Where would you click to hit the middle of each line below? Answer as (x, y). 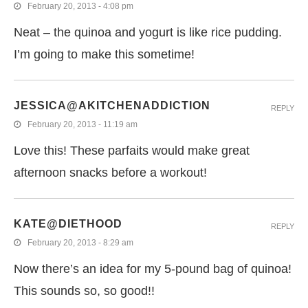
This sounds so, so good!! (84, 290)
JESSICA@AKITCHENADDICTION (112, 105)
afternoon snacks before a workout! (110, 172)
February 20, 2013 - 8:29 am (80, 242)
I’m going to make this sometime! (104, 54)
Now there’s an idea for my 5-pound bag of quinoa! (153, 268)
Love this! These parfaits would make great (132, 150)
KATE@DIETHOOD (68, 223)
